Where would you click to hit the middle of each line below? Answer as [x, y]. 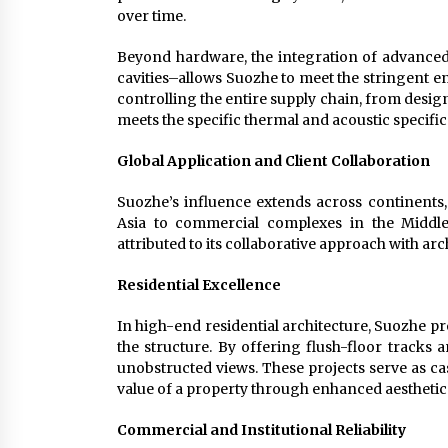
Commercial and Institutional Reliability [261, 430]
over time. [151, 16]
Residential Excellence [199, 285]
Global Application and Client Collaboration [273, 161]
